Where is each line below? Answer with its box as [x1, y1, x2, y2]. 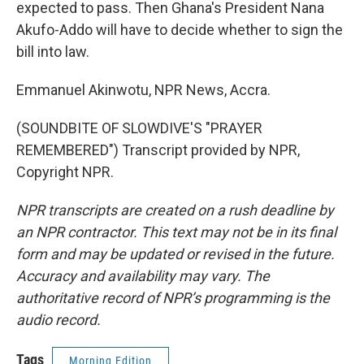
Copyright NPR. [16, 163, 114, 180]
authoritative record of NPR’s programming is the [16, 289, 330, 306]
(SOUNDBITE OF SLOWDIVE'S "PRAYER [16, 119, 262, 136]
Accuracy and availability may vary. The [16, 267, 270, 284]
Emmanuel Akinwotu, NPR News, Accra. [16, 81, 271, 98]
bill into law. [16, 43, 89, 60]
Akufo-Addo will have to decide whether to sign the [16, 21, 343, 38]
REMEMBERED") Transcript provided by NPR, [16, 141, 300, 158]
